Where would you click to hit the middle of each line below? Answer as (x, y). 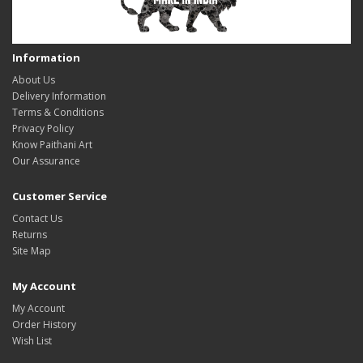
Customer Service (60, 196)
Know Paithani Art (52, 145)
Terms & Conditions (58, 113)
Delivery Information (59, 96)
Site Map (32, 251)
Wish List (32, 341)
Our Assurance (46, 161)
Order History (44, 325)
